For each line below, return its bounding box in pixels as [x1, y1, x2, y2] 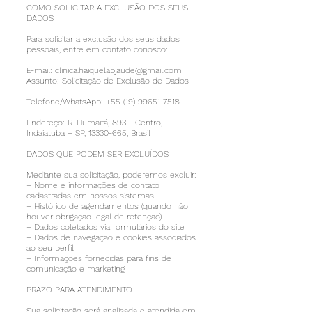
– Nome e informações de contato [26, 180, 159, 190]
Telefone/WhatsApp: [26, 97, 106, 107]
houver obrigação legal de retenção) [26, 212, 162, 221]
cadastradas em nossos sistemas [26, 191, 154, 201]
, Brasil [127, 128, 150, 138]
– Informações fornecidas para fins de [26, 253, 171, 263]
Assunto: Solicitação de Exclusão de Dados [26, 76, 189, 86]
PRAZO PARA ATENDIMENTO [26, 285, 132, 295]
